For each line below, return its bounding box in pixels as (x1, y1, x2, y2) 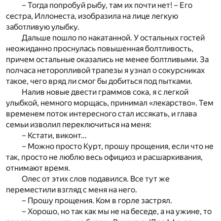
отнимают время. (6, 163, 70, 173)
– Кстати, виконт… (22, 130, 87, 140)
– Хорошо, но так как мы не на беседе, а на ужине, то (22, 206, 212, 216)
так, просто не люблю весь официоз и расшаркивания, (6, 152, 203, 162)
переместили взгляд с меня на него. (6, 184, 137, 194)
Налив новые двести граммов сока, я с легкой (22, 87, 188, 97)
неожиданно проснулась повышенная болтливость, (6, 43, 193, 53)
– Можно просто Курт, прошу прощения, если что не (22, 141, 214, 151)
